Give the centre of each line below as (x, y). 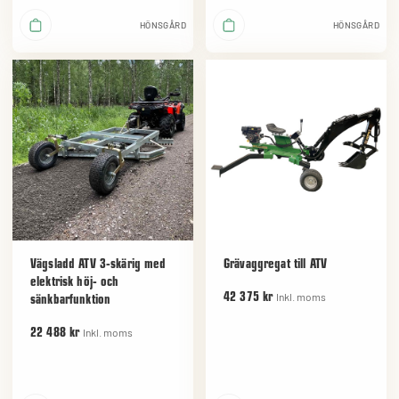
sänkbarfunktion (71, 300)
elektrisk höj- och (75, 282)
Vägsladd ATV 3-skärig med (98, 265)
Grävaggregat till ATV (275, 265)
